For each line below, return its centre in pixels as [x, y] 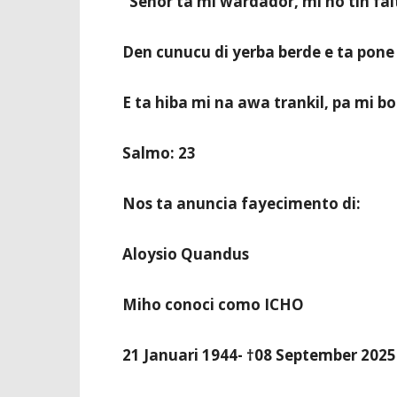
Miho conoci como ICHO [213, 304]
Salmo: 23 [159, 153]
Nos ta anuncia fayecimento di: [241, 203]
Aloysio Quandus [186, 254]
